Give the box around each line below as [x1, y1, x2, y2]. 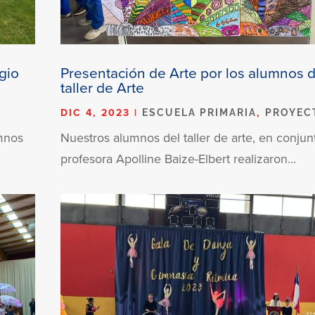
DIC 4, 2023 [60, 105, 131, 120]
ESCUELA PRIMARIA [142, 106, 257, 118]
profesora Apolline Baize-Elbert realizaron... [60, 149, 297, 167]
